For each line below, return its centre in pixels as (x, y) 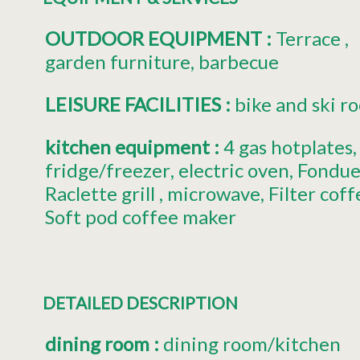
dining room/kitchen (252, 343)
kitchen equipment (129, 146)
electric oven (233, 170)
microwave (213, 193)
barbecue (238, 61)
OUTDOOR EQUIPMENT (155, 38)
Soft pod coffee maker (141, 216)
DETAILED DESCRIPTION (140, 302)
